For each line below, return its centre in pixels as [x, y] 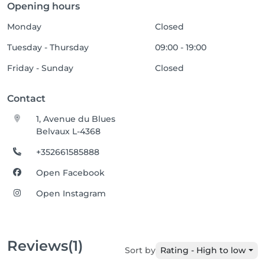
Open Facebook [71, 173]
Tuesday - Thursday [48, 47]
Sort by [140, 250]
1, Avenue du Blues [76, 119]
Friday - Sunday [40, 68]
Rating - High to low [203, 250]
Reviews [38, 245]
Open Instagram [71, 193]
